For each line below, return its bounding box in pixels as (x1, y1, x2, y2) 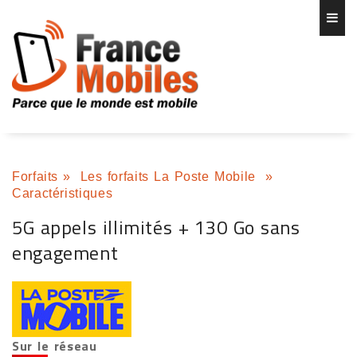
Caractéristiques (12, 186, 113, 200)
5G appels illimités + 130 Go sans (12, 213, 300, 241)
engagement (12, 238, 119, 267)
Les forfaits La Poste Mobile (80, 170, 261, 183)
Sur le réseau (12, 336, 97, 355)
